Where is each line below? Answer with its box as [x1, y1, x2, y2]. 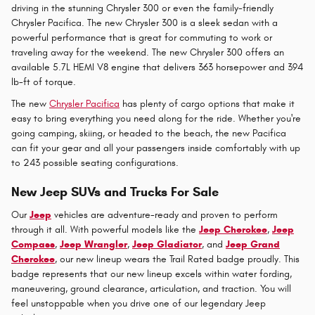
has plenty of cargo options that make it [120, 98, 295, 110]
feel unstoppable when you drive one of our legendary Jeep [11, 297, 266, 309]
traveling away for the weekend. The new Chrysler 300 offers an [11, 46, 284, 59]
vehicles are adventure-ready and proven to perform [51, 208, 278, 221]
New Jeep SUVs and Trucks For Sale [11, 184, 219, 200]
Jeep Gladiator [132, 238, 202, 250]
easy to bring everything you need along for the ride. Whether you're [11, 112, 301, 125]
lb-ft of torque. [11, 76, 76, 89]
